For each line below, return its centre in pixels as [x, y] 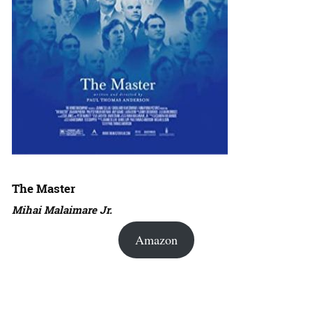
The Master [44, 189]
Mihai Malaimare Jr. [62, 210]
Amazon [156, 240]
